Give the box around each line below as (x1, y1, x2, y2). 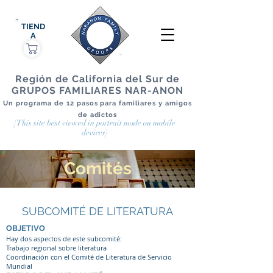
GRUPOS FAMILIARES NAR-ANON (12, 85, 183, 96)
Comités (63, 158, 132, 179)
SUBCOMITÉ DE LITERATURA (22, 205, 173, 218)
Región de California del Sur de (15, 73, 180, 85)
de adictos (77, 111, 118, 119)
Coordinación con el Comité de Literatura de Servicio (6, 252, 172, 261)
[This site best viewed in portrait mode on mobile (13, 118, 175, 128)
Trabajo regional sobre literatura (6, 243, 107, 252)
